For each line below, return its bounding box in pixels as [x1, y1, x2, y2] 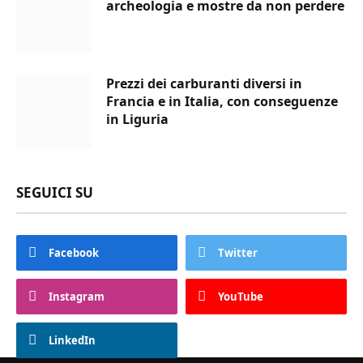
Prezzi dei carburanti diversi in [106, 75, 302, 93]
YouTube [218, 289, 263, 305]
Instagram [49, 289, 105, 305]
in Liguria [106, 110, 169, 129]
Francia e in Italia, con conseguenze [106, 92, 338, 111]
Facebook [49, 246, 99, 261]
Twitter [218, 246, 258, 261]
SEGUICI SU [16, 183, 93, 203]
